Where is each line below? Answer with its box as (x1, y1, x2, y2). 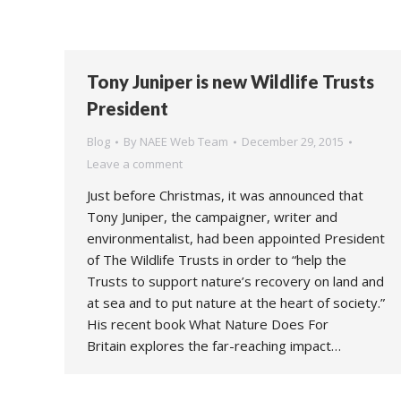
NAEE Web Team (140, 133, 228, 149)
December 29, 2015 (242, 133, 344, 149)
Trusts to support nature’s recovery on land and (87, 272, 384, 290)
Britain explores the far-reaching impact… (87, 337, 341, 354)
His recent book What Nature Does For (87, 315, 328, 333)
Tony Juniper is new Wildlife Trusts (87, 71, 374, 92)
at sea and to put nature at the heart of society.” (87, 294, 385, 311)
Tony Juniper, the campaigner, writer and (87, 208, 337, 226)
